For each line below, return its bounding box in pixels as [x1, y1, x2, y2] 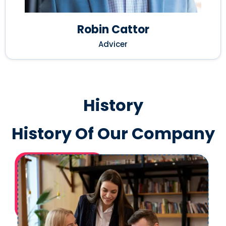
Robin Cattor [77, 21, 149, 37]
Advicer [98, 38, 128, 49]
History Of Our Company [11, 122, 215, 145]
